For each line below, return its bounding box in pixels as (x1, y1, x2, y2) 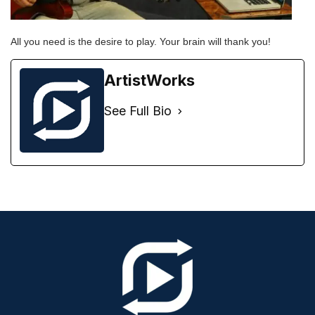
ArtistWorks (104, 71, 195, 89)
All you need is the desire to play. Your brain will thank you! (11, 36, 271, 47)
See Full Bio (104, 103, 172, 118)
